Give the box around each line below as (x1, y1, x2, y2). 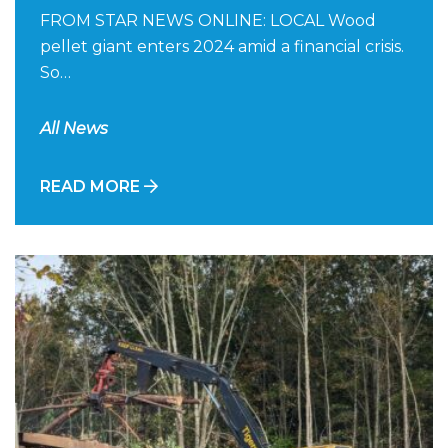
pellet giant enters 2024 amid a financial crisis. (40, 36, 404, 56)
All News (40, 118, 108, 138)
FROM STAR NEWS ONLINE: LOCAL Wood (40, 10, 376, 30)
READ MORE (40, 176, 144, 196)
